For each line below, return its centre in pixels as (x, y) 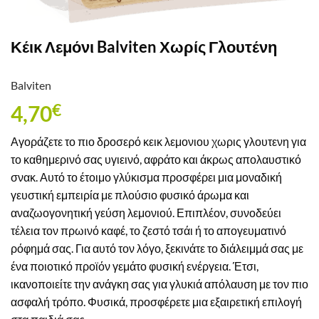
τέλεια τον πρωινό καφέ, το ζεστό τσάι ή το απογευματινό (148, 231)
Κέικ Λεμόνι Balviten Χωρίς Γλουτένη (144, 46)
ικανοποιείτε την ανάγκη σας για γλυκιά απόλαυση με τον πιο (159, 284)
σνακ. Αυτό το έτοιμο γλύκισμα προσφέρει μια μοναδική (146, 177)
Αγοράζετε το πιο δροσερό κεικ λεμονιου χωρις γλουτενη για (158, 142)
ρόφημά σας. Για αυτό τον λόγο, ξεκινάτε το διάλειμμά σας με (157, 249)
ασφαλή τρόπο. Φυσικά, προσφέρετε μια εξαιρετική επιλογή (156, 302)
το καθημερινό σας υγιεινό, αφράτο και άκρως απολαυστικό (156, 159)
